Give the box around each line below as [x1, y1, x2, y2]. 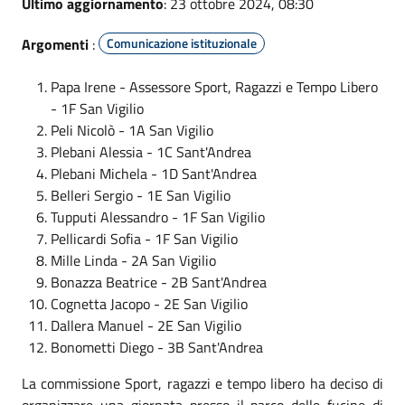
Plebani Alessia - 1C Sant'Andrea [51, 140, 251, 163]
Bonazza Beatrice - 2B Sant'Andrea [51, 270, 267, 293]
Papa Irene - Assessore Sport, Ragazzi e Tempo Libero [51, 75, 378, 98]
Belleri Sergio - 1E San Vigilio [51, 184, 231, 206]
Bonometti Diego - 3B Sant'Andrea [51, 335, 263, 358]
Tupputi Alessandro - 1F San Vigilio [51, 205, 265, 228]
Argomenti [22, 33, 89, 55]
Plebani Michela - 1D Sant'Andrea [51, 162, 257, 184]
